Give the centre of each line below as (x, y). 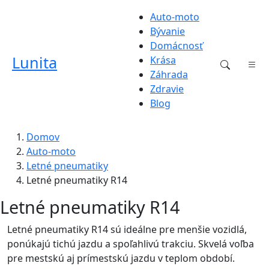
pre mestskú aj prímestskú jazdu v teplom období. (121, 258)
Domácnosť (177, 46)
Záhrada (169, 74)
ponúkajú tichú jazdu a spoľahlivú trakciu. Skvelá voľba (131, 244)
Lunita (35, 62)
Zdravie (167, 89)
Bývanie (168, 31)
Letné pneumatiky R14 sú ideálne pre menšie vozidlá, (127, 229)
